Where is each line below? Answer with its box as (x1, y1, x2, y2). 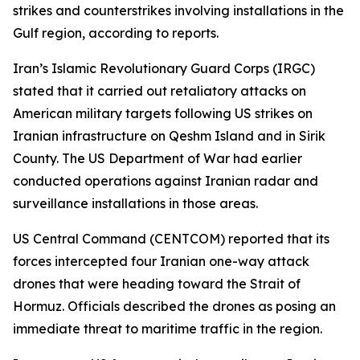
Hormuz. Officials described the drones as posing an (13, 298, 336, 314)
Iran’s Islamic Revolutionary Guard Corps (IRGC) (13, 60, 315, 76)
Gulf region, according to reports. (13, 25, 219, 41)
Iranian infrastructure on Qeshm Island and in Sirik (13, 128, 325, 144)
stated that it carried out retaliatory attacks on (13, 83, 306, 99)
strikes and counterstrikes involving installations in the (13, 2, 344, 18)
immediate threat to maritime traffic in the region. (13, 321, 322, 337)
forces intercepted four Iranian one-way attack (13, 253, 309, 269)
